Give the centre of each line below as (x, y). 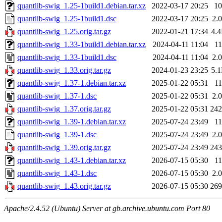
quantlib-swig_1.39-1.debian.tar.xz (72, 122)
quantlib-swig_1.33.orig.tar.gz (64, 70)
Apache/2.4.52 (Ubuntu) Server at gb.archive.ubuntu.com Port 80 (107, 209)
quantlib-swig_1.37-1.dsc (57, 96)
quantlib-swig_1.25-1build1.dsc (67, 19)
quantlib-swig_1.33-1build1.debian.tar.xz (82, 45)
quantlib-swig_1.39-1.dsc (57, 135)
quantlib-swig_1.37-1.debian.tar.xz (72, 83)
